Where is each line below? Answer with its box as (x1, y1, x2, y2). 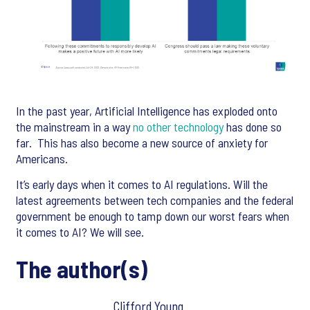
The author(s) (16, 254, 147, 283)
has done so (224, 118, 282, 134)
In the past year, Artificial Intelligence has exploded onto (16, 102, 277, 118)
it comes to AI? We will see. (16, 224, 144, 239)
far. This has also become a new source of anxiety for (16, 134, 268, 150)
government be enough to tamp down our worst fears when (16, 208, 289, 224)
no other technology (133, 118, 224, 134)
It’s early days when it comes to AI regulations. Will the (16, 176, 268, 192)
